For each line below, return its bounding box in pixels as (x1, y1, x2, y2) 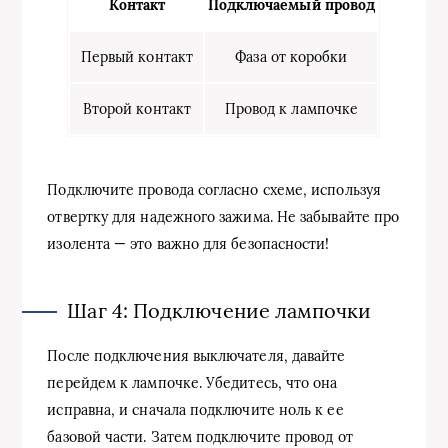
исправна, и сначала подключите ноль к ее (47, 401, 344, 420)
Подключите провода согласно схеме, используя (47, 181, 381, 200)
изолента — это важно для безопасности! (47, 235, 330, 254)
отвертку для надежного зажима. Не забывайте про (47, 208, 400, 227)
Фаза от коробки (235, 48, 348, 67)
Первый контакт (80, 48, 193, 67)
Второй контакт (82, 100, 191, 119)
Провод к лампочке (224, 100, 359, 119)
